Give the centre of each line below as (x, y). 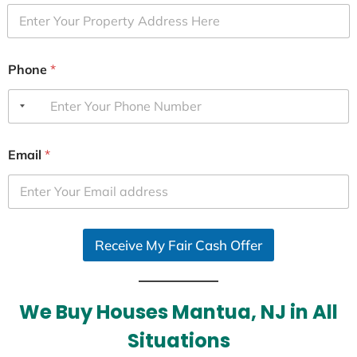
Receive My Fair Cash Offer (178, 245)
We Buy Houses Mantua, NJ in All (178, 312)
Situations (178, 340)
